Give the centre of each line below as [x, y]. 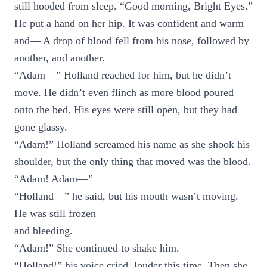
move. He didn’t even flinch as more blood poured [124, 92]
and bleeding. [44, 231]
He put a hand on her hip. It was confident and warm [129, 23]
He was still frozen [55, 213]
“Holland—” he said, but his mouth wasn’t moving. [126, 196]
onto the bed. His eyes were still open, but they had [126, 110]
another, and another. [60, 58]
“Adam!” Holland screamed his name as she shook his [132, 144]
